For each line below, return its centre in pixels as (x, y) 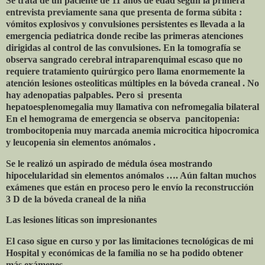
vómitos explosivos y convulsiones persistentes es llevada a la (125, 24)
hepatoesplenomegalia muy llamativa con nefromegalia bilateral (132, 106)
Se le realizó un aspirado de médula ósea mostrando (109, 163)
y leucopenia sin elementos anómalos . (81, 142)
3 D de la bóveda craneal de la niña (76, 199)
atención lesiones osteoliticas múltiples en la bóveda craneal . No (132, 83)
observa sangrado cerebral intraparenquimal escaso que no (124, 59)
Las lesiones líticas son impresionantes (81, 220)
